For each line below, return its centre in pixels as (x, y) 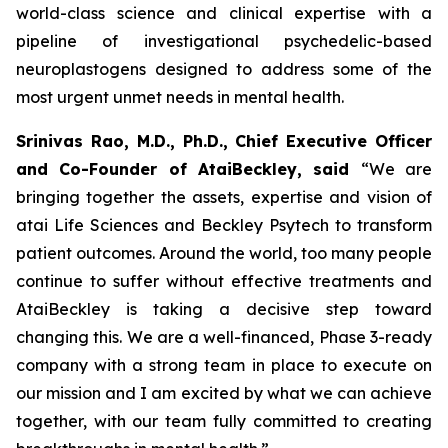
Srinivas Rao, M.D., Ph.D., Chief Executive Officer (224, 141)
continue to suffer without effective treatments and (224, 281)
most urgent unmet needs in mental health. (180, 97)
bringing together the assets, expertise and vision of (224, 197)
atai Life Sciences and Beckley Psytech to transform (224, 225)
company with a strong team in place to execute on (224, 365)
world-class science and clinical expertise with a (224, 13)
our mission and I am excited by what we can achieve (224, 393)
